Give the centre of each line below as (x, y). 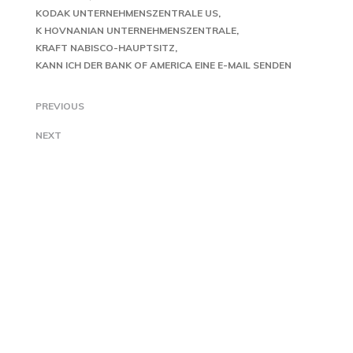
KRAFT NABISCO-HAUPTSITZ (105, 48)
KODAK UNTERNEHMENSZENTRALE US (127, 13)
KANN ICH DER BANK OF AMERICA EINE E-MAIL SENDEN (163, 65)
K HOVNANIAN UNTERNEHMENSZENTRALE (136, 30)
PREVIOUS (60, 106)
